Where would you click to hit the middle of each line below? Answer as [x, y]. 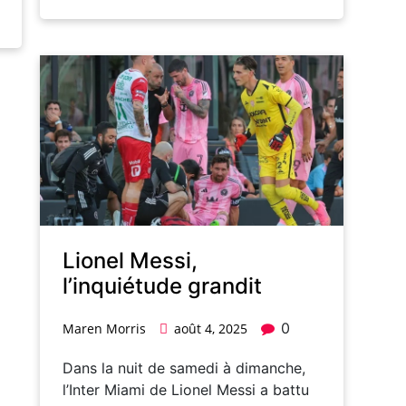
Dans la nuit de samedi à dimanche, [184, 368]
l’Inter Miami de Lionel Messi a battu [186, 390]
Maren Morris [104, 329]
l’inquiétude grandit [162, 286]
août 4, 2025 [211, 329]
